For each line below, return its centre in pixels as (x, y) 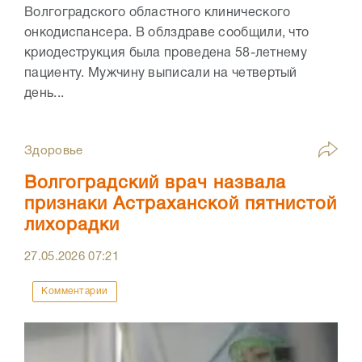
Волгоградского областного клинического (158, 13)
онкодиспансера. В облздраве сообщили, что (167, 33)
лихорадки (72, 225)
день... (44, 93)
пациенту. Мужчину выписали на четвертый (161, 73)
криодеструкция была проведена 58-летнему (166, 53)
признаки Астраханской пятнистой (181, 204)
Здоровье (54, 151)
